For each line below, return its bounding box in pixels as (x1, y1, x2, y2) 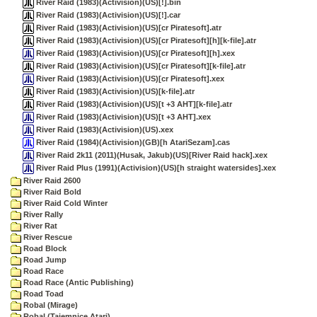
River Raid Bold (21, 188, 81, 196)
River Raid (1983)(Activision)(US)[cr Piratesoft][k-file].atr (34, 61, 246, 70)
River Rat (21, 221, 57, 230)
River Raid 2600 (21, 176, 81, 185)
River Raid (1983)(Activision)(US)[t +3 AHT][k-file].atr (34, 99, 232, 108)
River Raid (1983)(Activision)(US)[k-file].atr (34, 86, 195, 96)
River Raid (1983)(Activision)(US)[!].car (34, 10, 180, 19)
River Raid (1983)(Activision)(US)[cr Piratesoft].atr (34, 23, 221, 32)
